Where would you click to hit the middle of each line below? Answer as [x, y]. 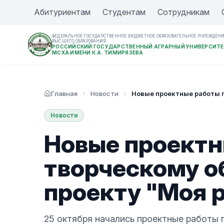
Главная [64, 93]
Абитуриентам [62, 12]
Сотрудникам [183, 12]
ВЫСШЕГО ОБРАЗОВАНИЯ [79, 41]
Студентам [124, 12]
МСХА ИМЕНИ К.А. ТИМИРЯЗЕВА [98, 52]
